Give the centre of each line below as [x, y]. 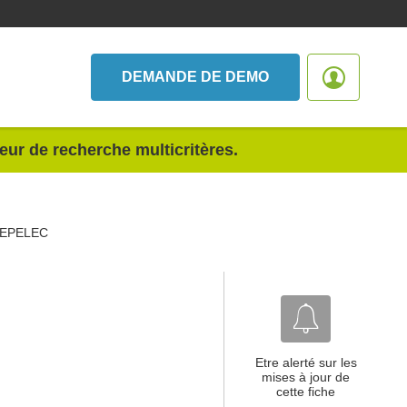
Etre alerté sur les [306, 362]
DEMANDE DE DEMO [195, 77]
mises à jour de [306, 377]
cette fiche [306, 392]
